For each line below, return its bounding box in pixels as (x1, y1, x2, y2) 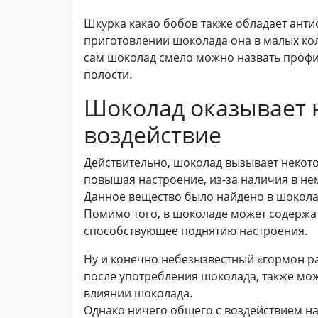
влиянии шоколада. (84, 285, 192, 301)
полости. (84, 66, 132, 82)
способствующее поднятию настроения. (84, 222, 307, 238)
